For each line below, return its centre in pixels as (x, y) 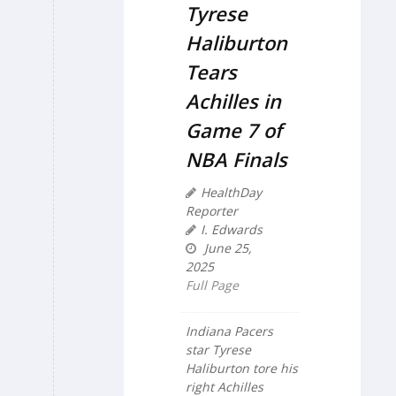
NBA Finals (236, 159)
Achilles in (233, 100)
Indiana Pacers (229, 331)
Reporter (212, 210)
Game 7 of (234, 129)
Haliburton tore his (242, 368)
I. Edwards (232, 229)
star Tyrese (218, 349)
